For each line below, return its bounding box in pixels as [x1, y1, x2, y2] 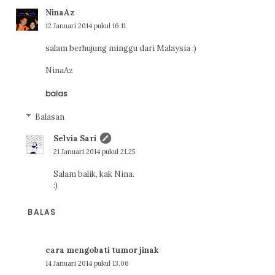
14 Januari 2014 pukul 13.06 [45, 259, 129, 268]
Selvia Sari [53, 133, 96, 144]
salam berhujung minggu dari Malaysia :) [45, 42, 196, 53]
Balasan [35, 111, 65, 122]
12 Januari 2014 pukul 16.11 [45, 21, 126, 30]
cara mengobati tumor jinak [45, 245, 158, 256]
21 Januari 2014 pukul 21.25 [53, 147, 135, 156]
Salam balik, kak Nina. [53, 168, 134, 179]
